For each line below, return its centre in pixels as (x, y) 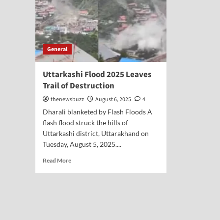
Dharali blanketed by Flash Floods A (97, 112)
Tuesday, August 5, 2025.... (82, 144)
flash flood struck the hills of (85, 123)
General (57, 49)
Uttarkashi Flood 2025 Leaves (97, 75)
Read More (57, 160)
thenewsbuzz (67, 99)
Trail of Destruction (79, 86)
